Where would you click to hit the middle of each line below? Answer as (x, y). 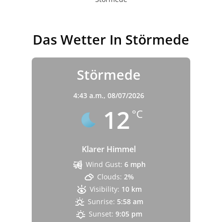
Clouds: (110, 177)
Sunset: (101, 214)
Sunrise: (102, 201)
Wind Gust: (104, 164)
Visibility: (104, 189)
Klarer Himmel (109, 149)
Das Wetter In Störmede (111, 39)
